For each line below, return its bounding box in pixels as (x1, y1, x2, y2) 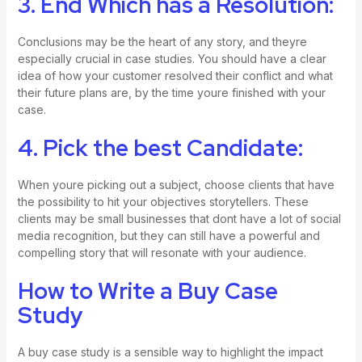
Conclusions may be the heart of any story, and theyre (17, 34, 307, 48)
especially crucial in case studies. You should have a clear (17, 51, 326, 65)
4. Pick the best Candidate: (17, 133, 303, 164)
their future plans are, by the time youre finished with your (17, 85, 326, 99)
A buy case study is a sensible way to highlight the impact (17, 345, 323, 360)
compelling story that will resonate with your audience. (17, 246, 306, 260)
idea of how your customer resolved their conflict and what (17, 68, 333, 82)
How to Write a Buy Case (17, 276, 278, 307)
